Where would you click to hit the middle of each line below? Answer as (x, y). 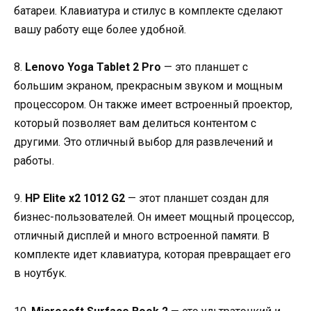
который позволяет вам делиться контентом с (135, 124)
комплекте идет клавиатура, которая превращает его (152, 255)
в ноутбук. (40, 274)
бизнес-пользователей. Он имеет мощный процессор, (154, 217)
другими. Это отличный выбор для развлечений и (143, 142)
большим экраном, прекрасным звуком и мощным (148, 86)
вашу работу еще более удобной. (100, 30)
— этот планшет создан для (197, 199)
